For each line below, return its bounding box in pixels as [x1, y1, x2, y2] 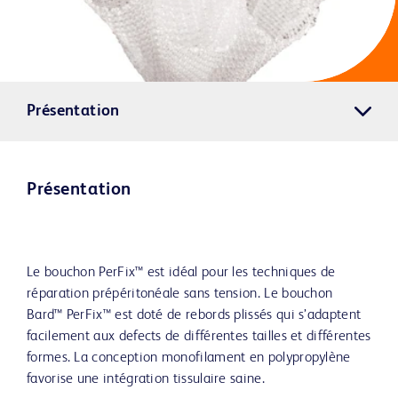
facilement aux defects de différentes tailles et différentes [27, 330, 371, 345]
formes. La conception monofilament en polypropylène [27, 351, 351, 366]
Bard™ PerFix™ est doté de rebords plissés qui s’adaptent [27, 308, 362, 323]
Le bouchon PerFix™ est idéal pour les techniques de [27, 266, 336, 281]
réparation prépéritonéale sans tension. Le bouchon [27, 287, 333, 302]
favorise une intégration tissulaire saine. [27, 372, 265, 387]
